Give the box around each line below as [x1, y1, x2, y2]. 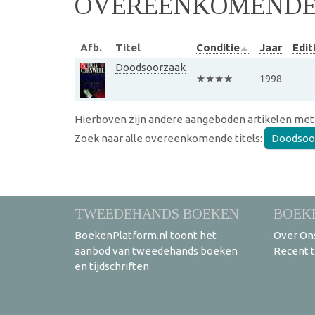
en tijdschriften [75, 259, 149, 272]
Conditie [195, 41, 240, 53]
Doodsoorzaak [115, 60, 186, 73]
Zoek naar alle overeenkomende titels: [75, 131, 264, 144]
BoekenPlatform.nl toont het [75, 229, 217, 241]
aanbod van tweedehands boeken [75, 244, 238, 257]
